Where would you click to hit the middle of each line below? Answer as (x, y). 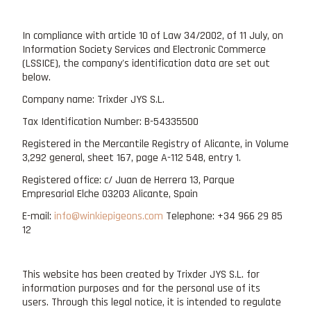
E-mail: (38, 216)
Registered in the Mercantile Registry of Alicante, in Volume (155, 144)
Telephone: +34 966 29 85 (223, 216)
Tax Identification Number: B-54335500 (110, 121)
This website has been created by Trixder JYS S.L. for (141, 274)
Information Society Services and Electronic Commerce (144, 49)
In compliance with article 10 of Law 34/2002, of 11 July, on (153, 35)
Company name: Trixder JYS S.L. (93, 99)
